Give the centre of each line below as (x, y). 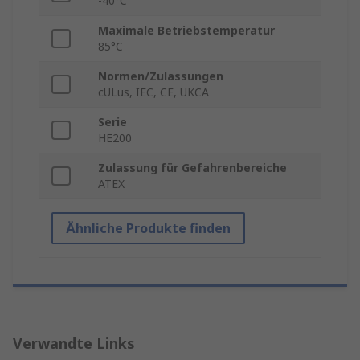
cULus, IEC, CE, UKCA (153, 92)
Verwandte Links (74, 344)
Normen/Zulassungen (161, 76)
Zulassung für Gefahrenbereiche (192, 168)
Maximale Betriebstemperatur (186, 31)
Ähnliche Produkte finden (148, 229)
